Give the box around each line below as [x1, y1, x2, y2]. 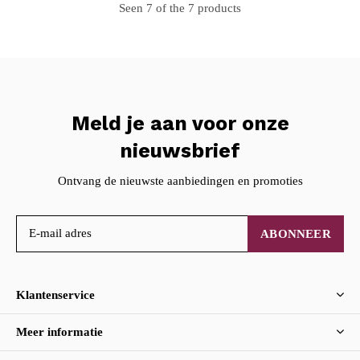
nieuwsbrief [120, 138, 240, 162]
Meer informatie [16, 325, 103, 338]
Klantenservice [16, 288, 95, 301]
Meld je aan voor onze [71, 111, 289, 135]
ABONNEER [260, 227, 331, 240]
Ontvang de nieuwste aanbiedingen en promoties [57, 174, 303, 187]
